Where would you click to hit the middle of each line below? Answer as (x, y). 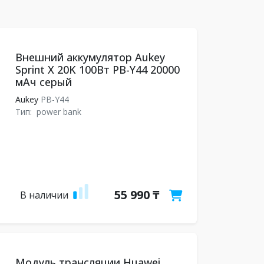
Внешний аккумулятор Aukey (90, 57)
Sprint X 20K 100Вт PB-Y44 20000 (97, 70)
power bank (59, 112)
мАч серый (43, 82)
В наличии (44, 195)
